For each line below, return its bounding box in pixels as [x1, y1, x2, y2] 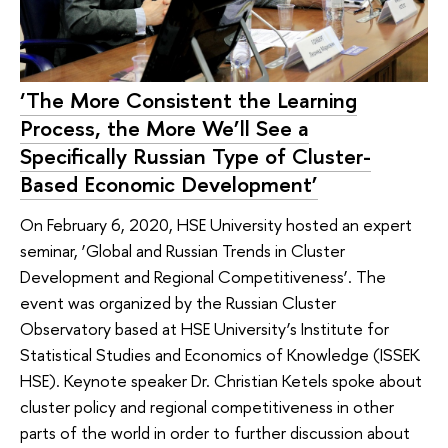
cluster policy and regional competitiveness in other [20, 394, 394, 418]
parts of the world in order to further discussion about [20, 420, 410, 444]
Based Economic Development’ [20, 169, 318, 200]
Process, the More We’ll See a [20, 113, 309, 144]
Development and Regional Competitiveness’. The [20, 264, 386, 288]
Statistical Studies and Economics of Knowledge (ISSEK [20, 342, 420, 366]
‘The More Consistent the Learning [20, 85, 357, 116]
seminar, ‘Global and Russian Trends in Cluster [20, 238, 345, 262]
